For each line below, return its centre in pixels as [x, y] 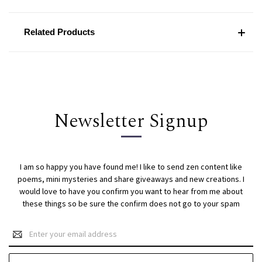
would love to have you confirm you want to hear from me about [131, 192]
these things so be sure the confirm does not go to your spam [131, 204]
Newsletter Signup [131, 122]
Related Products [59, 32]
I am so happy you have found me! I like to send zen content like [131, 167]
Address [24, 241]
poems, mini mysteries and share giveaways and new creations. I [131, 179]
